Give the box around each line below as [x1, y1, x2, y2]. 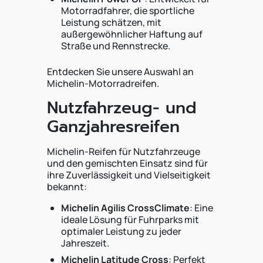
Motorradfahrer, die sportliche [61, 4, 194, 17]
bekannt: [47, 180, 87, 193]
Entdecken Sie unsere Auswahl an [47, 65, 194, 78]
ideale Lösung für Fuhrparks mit [61, 213, 199, 226]
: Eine [190, 201, 213, 214]
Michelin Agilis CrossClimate [61, 201, 190, 214]
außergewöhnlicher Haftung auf [61, 28, 203, 41]
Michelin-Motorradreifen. [47, 77, 159, 90]
